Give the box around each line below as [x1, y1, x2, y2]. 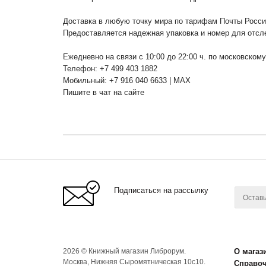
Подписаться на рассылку [114, 185, 208, 195]
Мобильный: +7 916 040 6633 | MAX [63, 75, 191, 85]
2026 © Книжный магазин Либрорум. [63, 246, 186, 255]
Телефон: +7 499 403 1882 [63, 64, 157, 73]
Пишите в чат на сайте [63, 87, 144, 97]
